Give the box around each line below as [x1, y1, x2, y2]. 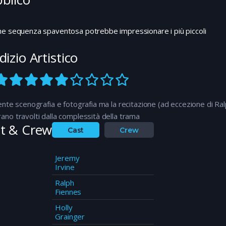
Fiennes [55, 187, 82, 197]
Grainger [55, 211, 85, 221]
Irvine [55, 162, 75, 172]
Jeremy [55, 153, 80, 163]
